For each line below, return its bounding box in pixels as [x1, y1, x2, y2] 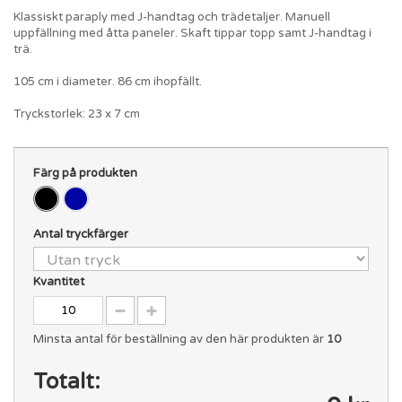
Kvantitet [32, 274, 84, 289]
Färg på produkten [32, 165, 140, 180]
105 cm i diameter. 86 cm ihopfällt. [13, 74, 202, 89]
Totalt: [32, 368, 100, 395]
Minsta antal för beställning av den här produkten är [32, 331, 327, 346]
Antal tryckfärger [32, 226, 131, 241]
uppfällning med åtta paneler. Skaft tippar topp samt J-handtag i [13, 25, 371, 40]
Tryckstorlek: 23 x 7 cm [13, 106, 140, 121]
